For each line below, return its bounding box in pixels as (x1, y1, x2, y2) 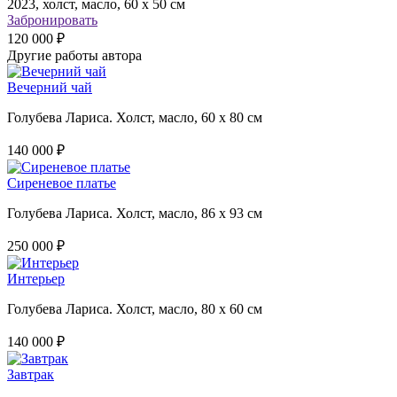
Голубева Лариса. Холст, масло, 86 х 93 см (7, 206, 262, 221)
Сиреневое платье (7, 175, 116, 191)
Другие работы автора (7, 48, 142, 63)
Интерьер (7, 271, 65, 286)
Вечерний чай (7, 80, 92, 95)
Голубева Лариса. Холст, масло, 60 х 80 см (7, 110, 262, 125)
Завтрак (7, 367, 54, 382)
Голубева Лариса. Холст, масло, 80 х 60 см (7, 301, 262, 316)
